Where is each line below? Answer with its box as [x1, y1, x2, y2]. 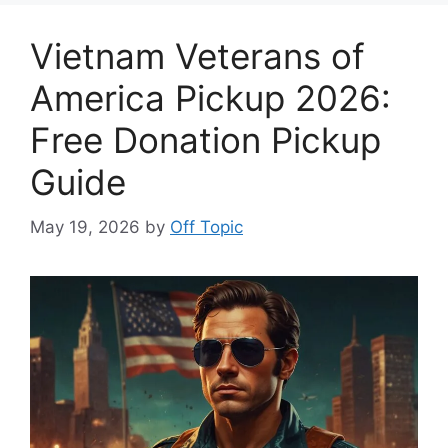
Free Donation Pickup [30, 119, 381, 161]
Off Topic [170, 216, 243, 237]
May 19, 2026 [30, 216, 140, 237]
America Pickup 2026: [30, 77, 391, 119]
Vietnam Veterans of [30, 35, 365, 77]
